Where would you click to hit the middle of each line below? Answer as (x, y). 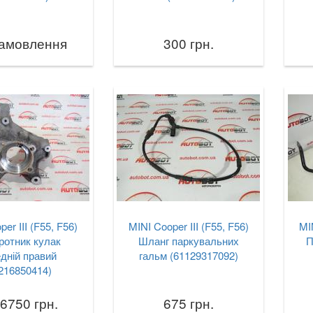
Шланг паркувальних (188, 241)
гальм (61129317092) (188, 255)
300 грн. (188, 43)
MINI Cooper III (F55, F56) (188, 226)
